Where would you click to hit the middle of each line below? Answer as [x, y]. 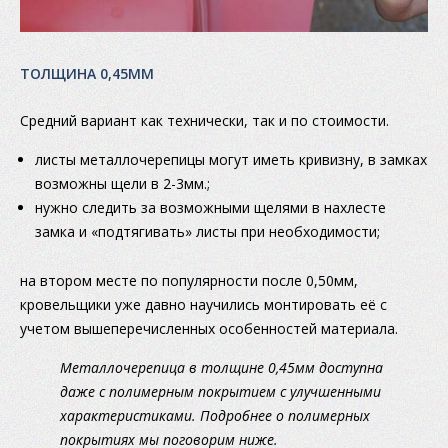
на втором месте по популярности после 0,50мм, [189, 281]
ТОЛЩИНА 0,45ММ [87, 74]
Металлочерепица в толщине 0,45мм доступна [221, 368]
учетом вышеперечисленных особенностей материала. [209, 329]
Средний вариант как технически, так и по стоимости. [204, 121]
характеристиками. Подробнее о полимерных [215, 416]
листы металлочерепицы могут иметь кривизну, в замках [231, 160]
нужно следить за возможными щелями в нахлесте [210, 208]
